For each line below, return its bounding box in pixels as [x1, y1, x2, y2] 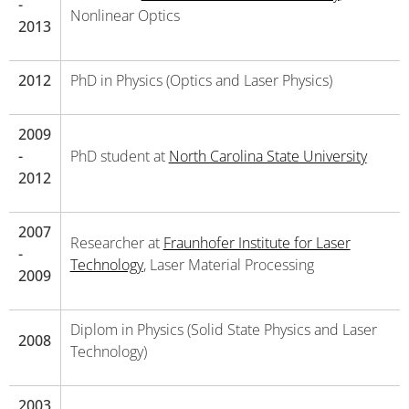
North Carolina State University [168, 146, 367, 166]
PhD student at [69, 146, 169, 166]
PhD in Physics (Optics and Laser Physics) [69, 70, 332, 90]
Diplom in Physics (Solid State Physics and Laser [69, 320, 377, 340]
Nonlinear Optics [69, 5, 180, 26]
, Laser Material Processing [142, 255, 314, 275]
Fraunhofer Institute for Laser [163, 233, 351, 253]
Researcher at [69, 233, 163, 253]
